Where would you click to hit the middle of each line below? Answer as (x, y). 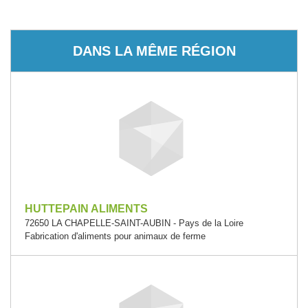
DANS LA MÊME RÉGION (154, 51)
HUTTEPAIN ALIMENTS (86, 209)
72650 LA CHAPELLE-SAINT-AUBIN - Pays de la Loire (134, 223)
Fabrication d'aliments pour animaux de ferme (115, 236)
